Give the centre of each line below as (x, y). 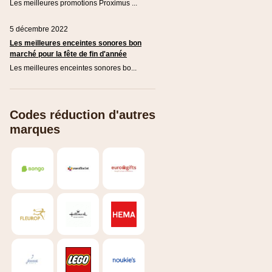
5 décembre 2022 (39, 29)
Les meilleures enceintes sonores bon (76, 43)
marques (35, 129)
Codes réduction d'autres (83, 115)
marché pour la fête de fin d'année (68, 54)
